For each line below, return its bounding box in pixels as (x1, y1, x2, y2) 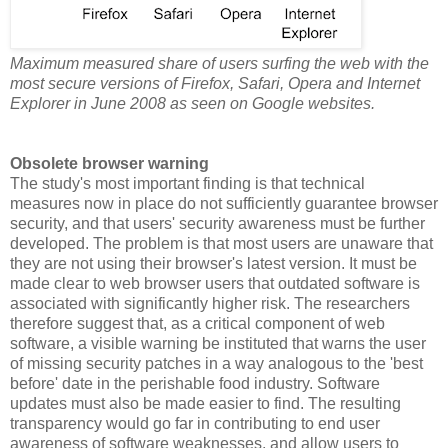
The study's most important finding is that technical (10, 175, 365, 193)
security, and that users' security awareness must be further (10, 215, 425, 233)
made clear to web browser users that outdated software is (10, 275, 420, 293)
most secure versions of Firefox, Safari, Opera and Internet (10, 75, 420, 93)
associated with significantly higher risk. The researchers (10, 295, 410, 313)
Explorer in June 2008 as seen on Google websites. (10, 95, 375, 113)
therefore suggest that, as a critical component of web (10, 315, 385, 333)
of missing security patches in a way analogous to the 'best (10, 355, 423, 373)
